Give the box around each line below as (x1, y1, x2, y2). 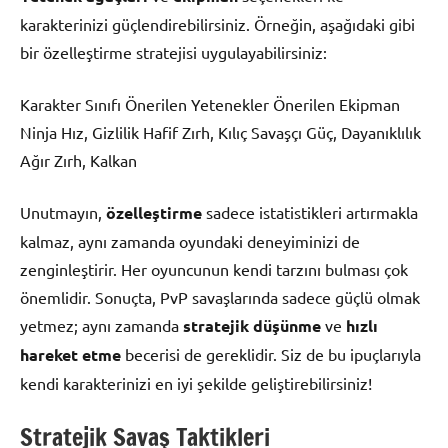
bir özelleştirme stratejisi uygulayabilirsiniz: (20, 41, 327, 62)
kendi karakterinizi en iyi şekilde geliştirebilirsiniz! (20, 372, 372, 393)
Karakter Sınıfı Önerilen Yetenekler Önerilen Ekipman (20, 93, 400, 114)
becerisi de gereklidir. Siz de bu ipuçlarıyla (121, 343, 421, 364)
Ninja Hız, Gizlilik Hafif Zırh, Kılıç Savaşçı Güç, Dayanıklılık (20, 121, 421, 142)
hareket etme (20, 343, 121, 365)
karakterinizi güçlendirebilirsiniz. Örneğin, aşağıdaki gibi (20, 13, 415, 34)
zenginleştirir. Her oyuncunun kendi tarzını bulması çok (20, 258, 408, 279)
